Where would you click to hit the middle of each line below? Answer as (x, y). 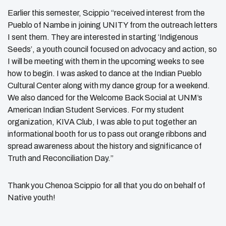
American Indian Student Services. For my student (96, 110)
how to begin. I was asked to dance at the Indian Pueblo (105, 74)
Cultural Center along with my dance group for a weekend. (109, 86)
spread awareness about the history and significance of (105, 146)
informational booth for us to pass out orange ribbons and (107, 134)
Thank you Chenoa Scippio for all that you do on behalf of (106, 186)
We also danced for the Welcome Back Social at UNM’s (105, 98)
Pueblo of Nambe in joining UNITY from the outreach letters (112, 25)
